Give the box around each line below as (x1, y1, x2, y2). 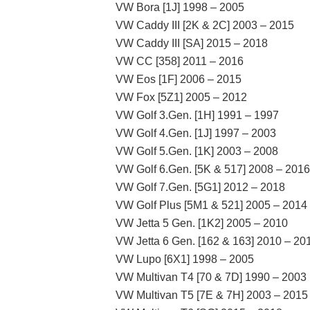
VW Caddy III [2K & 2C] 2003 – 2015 (116, 19, 294, 31)
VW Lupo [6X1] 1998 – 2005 (116, 253, 254, 265)
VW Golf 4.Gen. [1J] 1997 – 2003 (116, 127, 276, 139)
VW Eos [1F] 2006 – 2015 (116, 73, 241, 85)
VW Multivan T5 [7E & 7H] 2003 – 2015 (116, 289, 308, 301)
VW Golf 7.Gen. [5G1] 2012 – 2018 (116, 181, 285, 193)
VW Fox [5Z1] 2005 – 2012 (116, 91, 247, 103)
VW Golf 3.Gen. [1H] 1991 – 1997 (116, 109, 279, 121)
